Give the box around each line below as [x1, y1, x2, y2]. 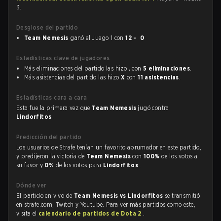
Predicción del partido [16, 133, 82, 141]
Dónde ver [16, 182, 47, 189]
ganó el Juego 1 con [68, 34, 126, 41]
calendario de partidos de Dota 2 [38, 210, 144, 217]
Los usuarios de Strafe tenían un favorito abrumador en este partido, [16, 144, 202, 151]
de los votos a [161, 152, 198, 160]
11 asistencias [138, 74, 179, 81]
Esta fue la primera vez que [16, 104, 92, 111]
